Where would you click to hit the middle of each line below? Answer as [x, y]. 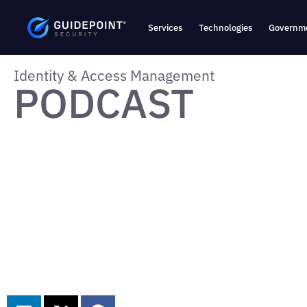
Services [165, 27]
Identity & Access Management [114, 75]
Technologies [226, 27]
